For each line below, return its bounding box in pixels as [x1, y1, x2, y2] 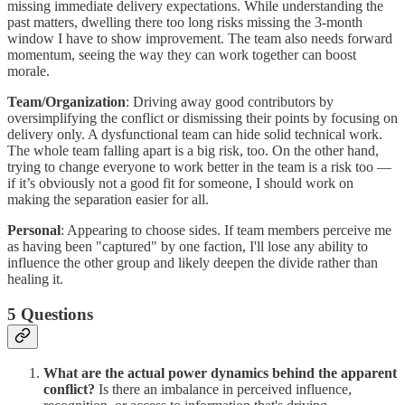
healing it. [7, 271, 63, 287]
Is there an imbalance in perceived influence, [95, 381, 352, 398]
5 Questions [7, 304, 93, 324]
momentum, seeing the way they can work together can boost [7, 47, 356, 63]
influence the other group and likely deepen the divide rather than [7, 255, 378, 271]
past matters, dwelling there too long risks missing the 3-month [7, 14, 363, 31]
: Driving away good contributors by [126, 94, 334, 110]
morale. [7, 63, 50, 80]
